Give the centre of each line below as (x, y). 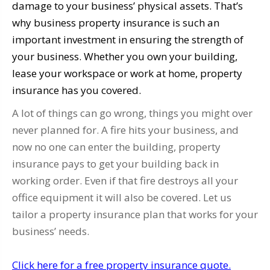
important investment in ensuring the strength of (128, 39)
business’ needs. (51, 231)
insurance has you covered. (77, 90)
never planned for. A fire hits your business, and (125, 130)
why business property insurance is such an (116, 23)
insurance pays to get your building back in (115, 164)
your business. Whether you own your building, (125, 56)
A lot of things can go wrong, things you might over (132, 113)
